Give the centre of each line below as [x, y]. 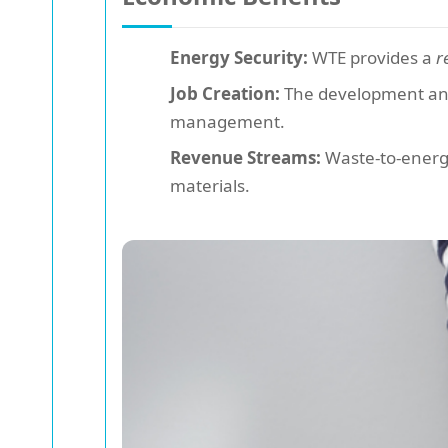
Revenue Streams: [245, 157]
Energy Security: [239, 57]
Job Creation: [225, 93]
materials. [210, 185]
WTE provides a [372, 57]
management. [227, 121]
